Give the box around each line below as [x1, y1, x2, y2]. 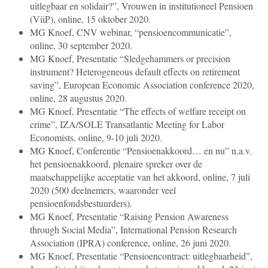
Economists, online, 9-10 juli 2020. [30, 131, 162, 144]
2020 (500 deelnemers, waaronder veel [30, 184, 176, 197]
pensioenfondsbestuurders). [30, 197, 135, 210]
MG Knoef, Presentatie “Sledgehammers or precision [30, 52, 230, 65]
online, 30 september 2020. [30, 39, 135, 52]
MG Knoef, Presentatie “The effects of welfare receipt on [30, 105, 246, 118]
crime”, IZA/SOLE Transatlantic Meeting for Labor [30, 118, 224, 131]
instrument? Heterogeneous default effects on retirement [30, 65, 240, 78]
